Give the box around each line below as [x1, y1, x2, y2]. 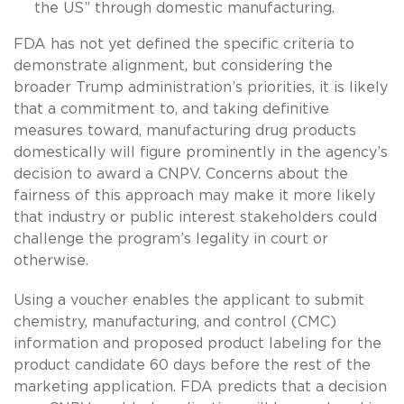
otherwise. [14, 252, 88, 268]
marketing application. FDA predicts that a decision [14, 379, 387, 394]
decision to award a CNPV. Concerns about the [14, 166, 348, 181]
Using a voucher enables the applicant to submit [14, 292, 364, 308]
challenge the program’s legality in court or [14, 231, 328, 246]
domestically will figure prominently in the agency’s [14, 144, 388, 160]
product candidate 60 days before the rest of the [14, 357, 371, 372]
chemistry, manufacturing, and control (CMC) [14, 314, 336, 329]
